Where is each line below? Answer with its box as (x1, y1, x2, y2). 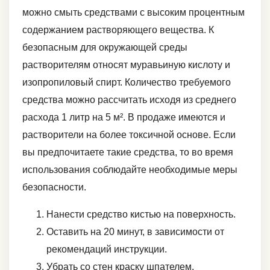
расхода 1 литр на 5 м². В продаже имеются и (22, 112, 225, 123)
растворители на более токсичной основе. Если (22, 130, 236, 140)
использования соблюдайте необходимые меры (22, 165, 237, 175)
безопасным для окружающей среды (22, 42, 187, 53)
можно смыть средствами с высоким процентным (22, 7, 245, 18)
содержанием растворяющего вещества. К (22, 25, 214, 36)
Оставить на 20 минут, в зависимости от (46, 227, 224, 237)
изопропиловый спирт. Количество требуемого (22, 77, 231, 88)
